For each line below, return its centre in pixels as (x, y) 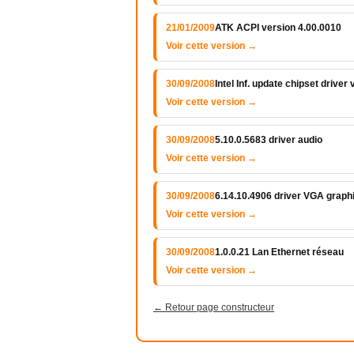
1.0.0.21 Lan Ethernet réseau (279, 252)
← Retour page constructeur (214, 307)
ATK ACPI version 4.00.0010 (278, 28)
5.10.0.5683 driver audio (269, 140)
